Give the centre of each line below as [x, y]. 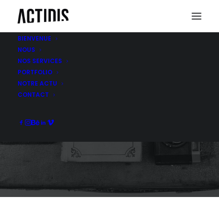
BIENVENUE [34, 38]
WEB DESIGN [109, 100]
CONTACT [33, 95]
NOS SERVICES [40, 61]
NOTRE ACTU [37, 83]
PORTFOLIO [35, 72]
